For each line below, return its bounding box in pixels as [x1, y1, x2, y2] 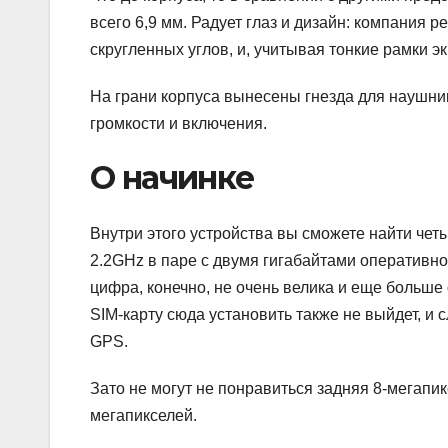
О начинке [90, 157, 254, 197]
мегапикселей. [90, 407, 197, 425]
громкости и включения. [90, 114, 267, 132]
